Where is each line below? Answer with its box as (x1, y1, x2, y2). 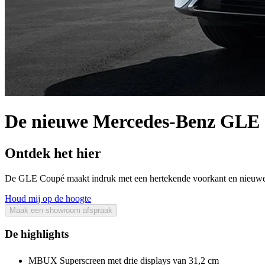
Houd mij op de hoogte (5, 193, 91, 203)
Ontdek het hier (5, 145, 101, 161)
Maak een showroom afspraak (9, 205, 112, 215)
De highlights (5, 227, 69, 240)
